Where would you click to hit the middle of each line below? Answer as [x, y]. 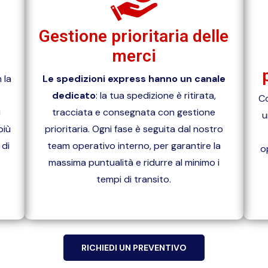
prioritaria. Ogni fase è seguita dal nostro [134, 129]
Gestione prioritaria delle [134, 36]
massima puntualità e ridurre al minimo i [134, 163]
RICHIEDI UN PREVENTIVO [134, 248]
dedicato [74, 96]
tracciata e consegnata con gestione [134, 112]
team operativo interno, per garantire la [134, 146]
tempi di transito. [134, 179]
